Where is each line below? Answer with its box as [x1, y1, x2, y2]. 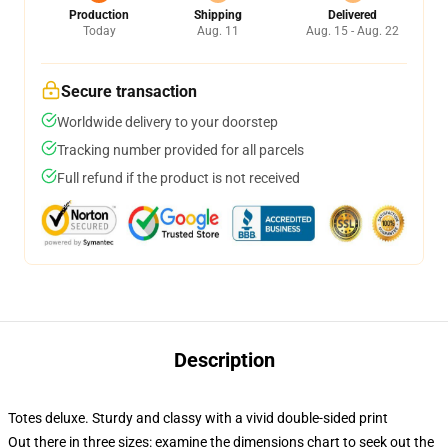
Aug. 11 [196, 24, 239, 38]
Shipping [193, 8, 242, 22]
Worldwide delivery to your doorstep [57, 114, 278, 130]
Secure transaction [61, 82, 197, 101]
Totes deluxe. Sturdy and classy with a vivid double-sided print [8, 410, 388, 426]
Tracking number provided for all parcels [57, 142, 304, 158]
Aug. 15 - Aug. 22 [306, 24, 399, 38]
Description [173, 348, 275, 372]
